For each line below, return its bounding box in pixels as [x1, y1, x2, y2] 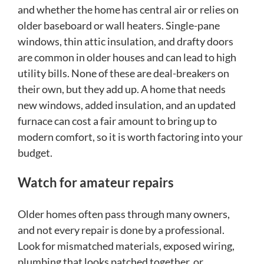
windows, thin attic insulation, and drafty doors [18, 35, 233, 48]
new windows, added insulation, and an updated [18, 98, 236, 112]
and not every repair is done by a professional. [18, 223, 225, 237]
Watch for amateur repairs [18, 174, 174, 191]
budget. [18, 146, 52, 160]
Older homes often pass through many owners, [18, 207, 230, 221]
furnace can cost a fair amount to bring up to [18, 114, 217, 128]
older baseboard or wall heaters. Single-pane [18, 19, 220, 32]
